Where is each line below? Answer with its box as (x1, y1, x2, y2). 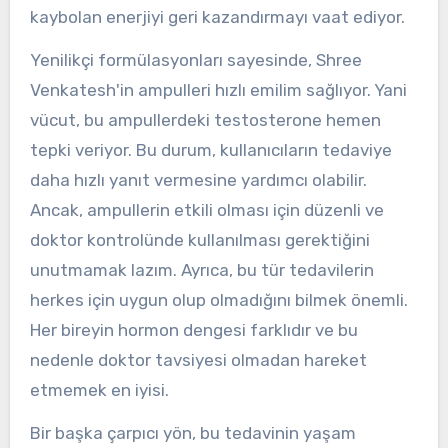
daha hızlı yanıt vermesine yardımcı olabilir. (29, 169, 367, 190)
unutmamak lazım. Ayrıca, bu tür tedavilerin (29, 259, 374, 280)
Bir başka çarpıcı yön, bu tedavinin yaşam (29, 422, 356, 443)
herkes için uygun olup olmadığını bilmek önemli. (29, 289, 408, 310)
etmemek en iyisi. (29, 379, 169, 400)
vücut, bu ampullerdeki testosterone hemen (29, 109, 381, 130)
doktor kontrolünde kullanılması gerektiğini (29, 229, 370, 250)
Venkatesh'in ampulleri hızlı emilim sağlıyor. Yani (29, 79, 407, 100)
